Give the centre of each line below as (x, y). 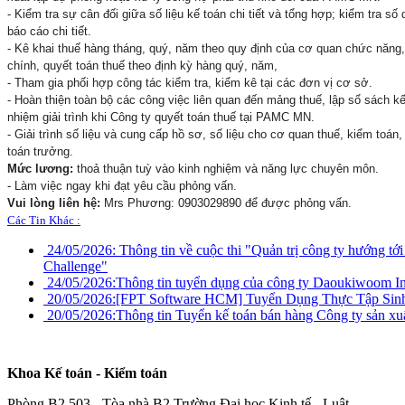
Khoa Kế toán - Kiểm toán (87, 373)
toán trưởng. (40, 151)
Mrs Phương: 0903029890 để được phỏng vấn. (228, 202)
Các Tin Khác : (44, 220)
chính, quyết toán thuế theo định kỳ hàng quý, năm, (142, 65)
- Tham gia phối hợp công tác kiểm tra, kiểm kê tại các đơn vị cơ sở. (190, 82)
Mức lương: (42, 168)
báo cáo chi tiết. (49, 31)
